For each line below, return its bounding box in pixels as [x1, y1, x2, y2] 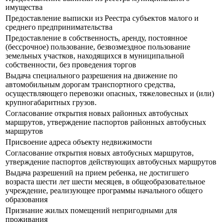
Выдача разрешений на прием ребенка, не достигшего [5, 168, 189, 177]
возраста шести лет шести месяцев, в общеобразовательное [5, 177, 205, 186]
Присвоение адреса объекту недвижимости [5, 138, 152, 147]
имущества [5, 3, 43, 12]
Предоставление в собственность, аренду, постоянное [5, 34, 187, 43]
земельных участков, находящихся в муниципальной [5, 52, 184, 60]
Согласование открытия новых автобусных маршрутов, [5, 149, 194, 158]
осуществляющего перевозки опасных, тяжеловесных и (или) [5, 89, 214, 98]
